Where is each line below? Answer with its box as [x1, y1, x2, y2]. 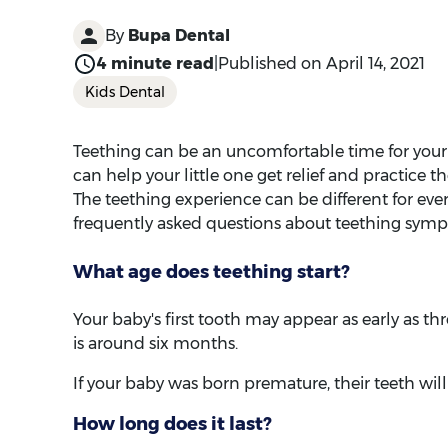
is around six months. [73, 333, 238, 353]
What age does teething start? [73, 261, 350, 283]
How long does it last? [73, 412, 272, 435]
